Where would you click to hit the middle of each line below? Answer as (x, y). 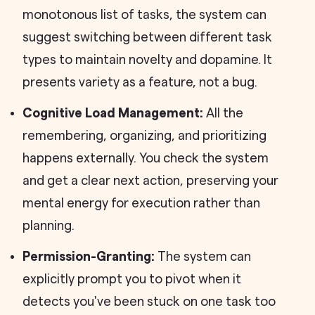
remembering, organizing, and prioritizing (144, 136)
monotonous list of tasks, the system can (144, 15)
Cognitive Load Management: (113, 113)
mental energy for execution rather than (141, 203)
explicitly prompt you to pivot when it (132, 279)
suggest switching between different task (147, 37)
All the (223, 113)
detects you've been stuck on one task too (149, 302)
